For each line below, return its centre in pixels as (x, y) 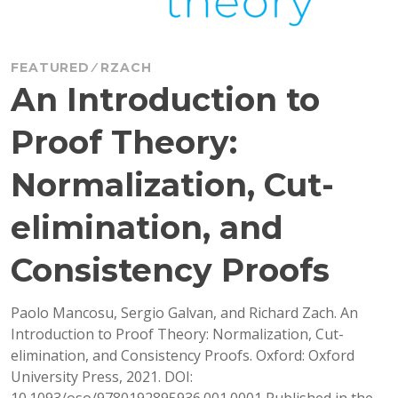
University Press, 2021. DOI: (102, 376)
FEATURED (50, 67)
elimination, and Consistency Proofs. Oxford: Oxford (183, 355)
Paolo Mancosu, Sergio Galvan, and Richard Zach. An (184, 312)
